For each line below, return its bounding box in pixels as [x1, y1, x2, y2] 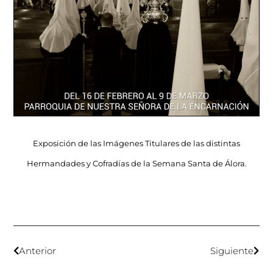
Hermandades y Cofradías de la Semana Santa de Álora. [26, 158, 247, 169]
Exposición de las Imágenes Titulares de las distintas [33, 138, 240, 149]
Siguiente [210, 245, 253, 257]
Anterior [19, 245, 57, 257]
